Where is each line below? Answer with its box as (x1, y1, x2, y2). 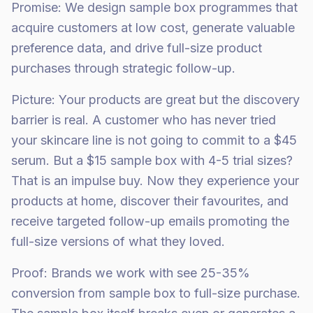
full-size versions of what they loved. (11, 234, 225, 249)
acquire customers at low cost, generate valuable (11, 20, 295, 35)
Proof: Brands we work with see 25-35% (11, 265, 250, 280)
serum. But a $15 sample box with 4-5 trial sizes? (11, 153, 293, 168)
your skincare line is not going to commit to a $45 (11, 133, 297, 147)
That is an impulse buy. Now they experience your (11, 173, 299, 188)
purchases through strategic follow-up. (11, 61, 235, 75)
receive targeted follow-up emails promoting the (11, 214, 289, 228)
